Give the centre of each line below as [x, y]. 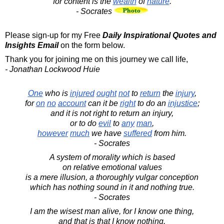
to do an [151, 103]
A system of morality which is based [112, 157]
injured [82, 93]
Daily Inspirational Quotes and [159, 35]
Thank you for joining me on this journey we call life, [96, 59]
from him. [169, 133]
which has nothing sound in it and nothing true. [112, 187]
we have [106, 133]
